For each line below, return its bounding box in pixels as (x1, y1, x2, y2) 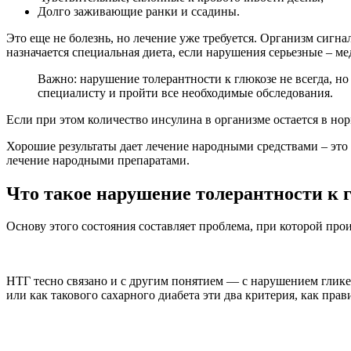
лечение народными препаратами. (6, 153, 190, 167)
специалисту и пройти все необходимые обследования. (38, 85, 333, 100)
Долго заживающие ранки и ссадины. (38, 4, 240, 18)
